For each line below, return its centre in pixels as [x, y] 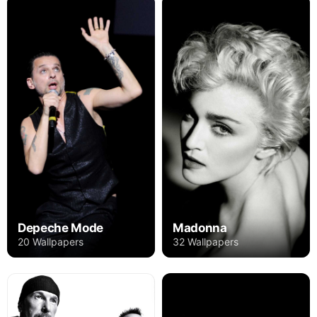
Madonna [200, 227]
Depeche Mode [60, 227]
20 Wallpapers [51, 241]
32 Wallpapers [206, 241]
